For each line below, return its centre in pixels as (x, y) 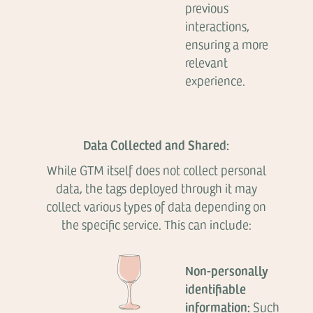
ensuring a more (227, 44)
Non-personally (227, 270)
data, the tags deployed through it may (156, 188)
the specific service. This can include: (156, 224)
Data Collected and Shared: (156, 144)
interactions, (218, 26)
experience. (216, 80)
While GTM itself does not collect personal (156, 170)
